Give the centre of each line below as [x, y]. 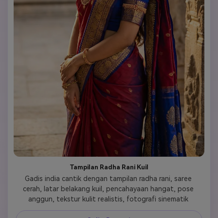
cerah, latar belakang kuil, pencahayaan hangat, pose [108, 189]
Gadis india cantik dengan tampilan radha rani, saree [108, 178]
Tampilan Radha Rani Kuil [109, 167]
